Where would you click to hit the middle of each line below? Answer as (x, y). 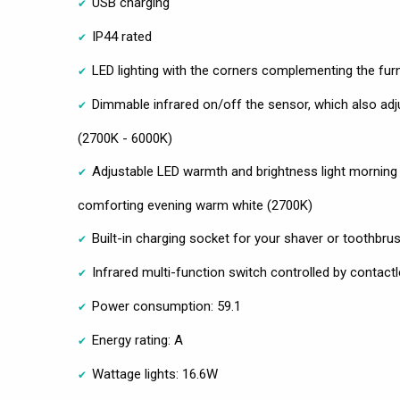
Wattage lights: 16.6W (155, 374)
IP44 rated (122, 36)
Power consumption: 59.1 (167, 306)
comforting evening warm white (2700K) (195, 205)
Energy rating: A (137, 340)
